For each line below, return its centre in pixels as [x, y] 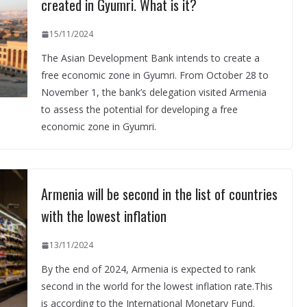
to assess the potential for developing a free [139, 110]
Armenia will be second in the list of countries [159, 194]
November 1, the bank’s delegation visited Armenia [153, 93]
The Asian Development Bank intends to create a [150, 58]
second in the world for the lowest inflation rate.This [157, 286]
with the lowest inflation [103, 216]
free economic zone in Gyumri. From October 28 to [155, 75]
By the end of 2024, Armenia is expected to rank [148, 269]
